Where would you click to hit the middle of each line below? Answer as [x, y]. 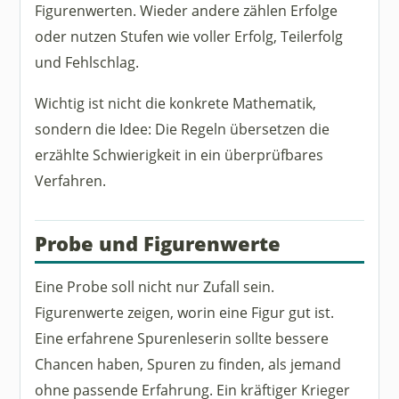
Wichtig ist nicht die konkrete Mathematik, [176, 103]
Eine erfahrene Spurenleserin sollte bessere [182, 338]
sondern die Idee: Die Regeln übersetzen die [183, 129]
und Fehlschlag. [87, 61]
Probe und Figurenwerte [158, 244]
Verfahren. [71, 180]
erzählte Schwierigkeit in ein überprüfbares [179, 155]
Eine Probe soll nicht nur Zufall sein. [155, 286]
